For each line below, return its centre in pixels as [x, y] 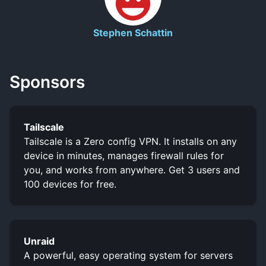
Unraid [39, 241]
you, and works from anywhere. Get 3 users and [132, 170]
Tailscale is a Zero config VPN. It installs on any [130, 141]
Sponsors [47, 82]
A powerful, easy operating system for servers [128, 255]
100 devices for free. [70, 184]
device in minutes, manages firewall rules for [124, 155]
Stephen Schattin [133, 32]
